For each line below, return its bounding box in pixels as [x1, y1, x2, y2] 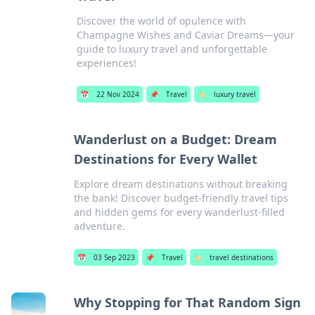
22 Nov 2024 [96, 89, 139, 99]
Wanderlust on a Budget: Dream [74, 131, 278, 148]
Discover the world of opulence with [76, 14, 246, 27]
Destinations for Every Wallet [74, 150, 258, 167]
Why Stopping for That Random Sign [74, 294, 302, 311]
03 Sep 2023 [94, 252, 136, 262]
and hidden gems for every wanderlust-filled [74, 205, 285, 219]
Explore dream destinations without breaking [74, 177, 288, 191]
